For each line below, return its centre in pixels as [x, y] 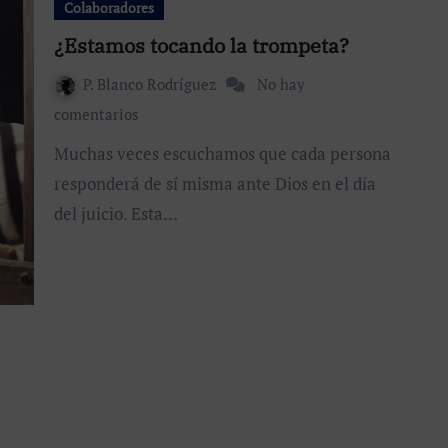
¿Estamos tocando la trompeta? [201, 45]
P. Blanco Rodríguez [151, 83]
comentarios [96, 113]
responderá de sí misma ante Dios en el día [215, 183]
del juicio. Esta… [116, 213]
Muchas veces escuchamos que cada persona [61, 153]
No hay [281, 83]
